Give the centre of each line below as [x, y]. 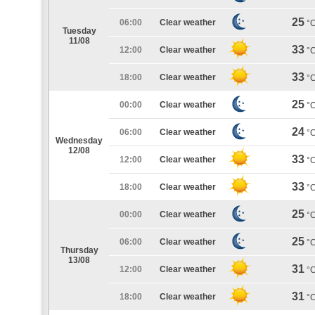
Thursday [79, 250]
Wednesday [79, 141]
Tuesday [79, 31]
